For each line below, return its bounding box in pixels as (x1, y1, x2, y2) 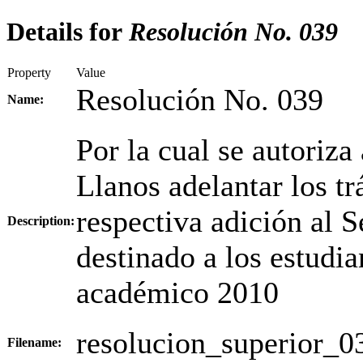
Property (7, 65, 51, 79)
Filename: (7, 335, 62, 349)
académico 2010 (76, 275, 279, 310)
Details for (6, 17, 122, 47)
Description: (7, 213, 75, 228)
